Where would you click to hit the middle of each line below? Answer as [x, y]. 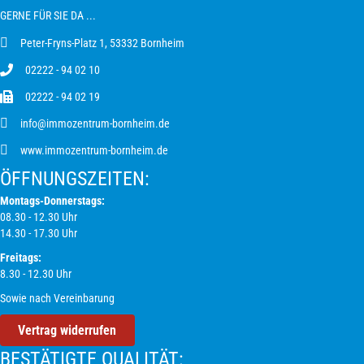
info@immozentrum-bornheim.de [95, 124]
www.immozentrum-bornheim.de [94, 151]
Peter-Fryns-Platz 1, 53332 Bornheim [102, 43]
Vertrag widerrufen [67, 330]
